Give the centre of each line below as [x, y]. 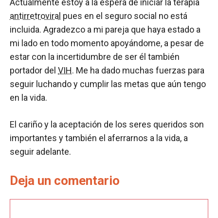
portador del [34, 70]
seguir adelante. [40, 152]
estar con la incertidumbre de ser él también [95, 57]
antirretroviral [35, 16]
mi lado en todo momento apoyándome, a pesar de [107, 43]
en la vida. [28, 98]
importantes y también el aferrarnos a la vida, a [99, 138]
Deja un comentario [65, 181]
